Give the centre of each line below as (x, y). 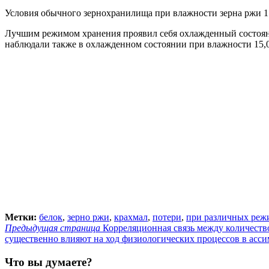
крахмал (131, 217)
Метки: (22, 217)
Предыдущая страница (53, 228)
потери (167, 217)
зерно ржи (88, 217)
